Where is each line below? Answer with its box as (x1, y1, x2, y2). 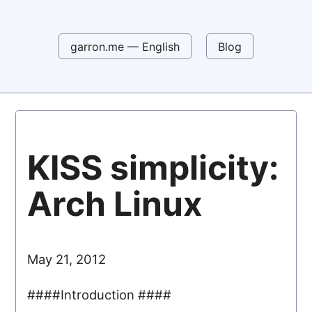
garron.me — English (70, 39, 180, 54)
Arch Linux (27, 183, 203, 225)
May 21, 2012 (27, 251, 107, 267)
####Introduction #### (27, 286, 172, 302)
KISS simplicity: (27, 147, 279, 189)
